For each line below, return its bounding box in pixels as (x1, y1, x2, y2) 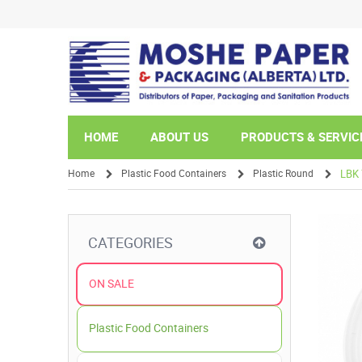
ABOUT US (150, 130, 209, 145)
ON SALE (89, 277, 134, 291)
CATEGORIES (88, 234, 173, 252)
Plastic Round (253, 168, 314, 179)
